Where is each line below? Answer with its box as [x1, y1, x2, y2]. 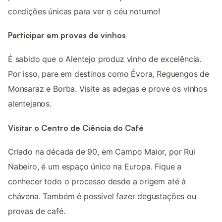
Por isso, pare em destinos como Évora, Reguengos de [8, 69, 210, 79]
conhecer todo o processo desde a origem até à [8, 176, 186, 186]
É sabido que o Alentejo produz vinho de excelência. [8, 54, 202, 64]
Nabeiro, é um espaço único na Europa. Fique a [8, 161, 182, 171]
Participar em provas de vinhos [8, 30, 126, 41]
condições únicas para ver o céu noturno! [8, 6, 160, 16]
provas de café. [8, 206, 65, 216]
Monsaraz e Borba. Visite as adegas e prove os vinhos [8, 84, 207, 94]
